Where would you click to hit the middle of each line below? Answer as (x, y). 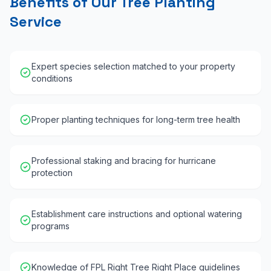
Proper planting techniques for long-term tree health (136, 120)
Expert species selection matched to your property (133, 67)
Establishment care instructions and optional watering (137, 214)
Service (36, 22)
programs (51, 226)
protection (52, 173)
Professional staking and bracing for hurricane (124, 161)
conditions (52, 79)
